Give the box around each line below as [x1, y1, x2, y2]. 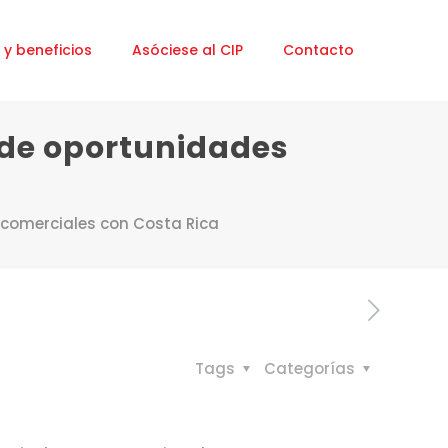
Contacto [283, 40, 354, 60]
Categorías [264, 358, 359, 379]
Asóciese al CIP [132, 40, 243, 60]
